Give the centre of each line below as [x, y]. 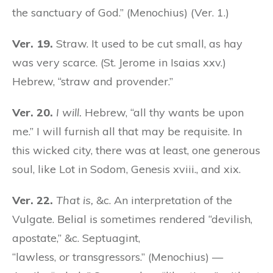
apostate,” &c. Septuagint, [76, 238]
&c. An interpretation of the [163, 200]
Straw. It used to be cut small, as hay [148, 43]
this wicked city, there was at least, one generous [136, 150]
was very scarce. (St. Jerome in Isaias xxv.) [119, 62]
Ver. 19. [33, 43]
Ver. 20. [33, 112]
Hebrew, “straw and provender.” [93, 81]
